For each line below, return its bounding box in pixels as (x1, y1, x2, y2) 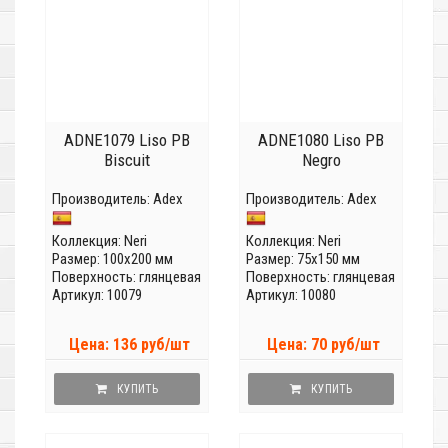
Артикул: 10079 (52, 286, 142, 305)
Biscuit (104, 150, 150, 171)
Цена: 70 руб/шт (266, 335, 380, 355)
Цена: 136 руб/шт (68, 335, 190, 355)
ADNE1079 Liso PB (64, 130, 190, 151)
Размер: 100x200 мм (52, 250, 173, 269)
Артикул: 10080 (246, 286, 336, 305)
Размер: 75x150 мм (246, 250, 360, 269)
